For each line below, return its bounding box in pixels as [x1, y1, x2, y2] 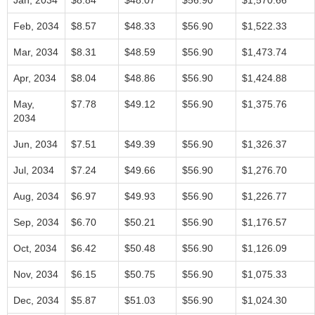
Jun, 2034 [13, 139, 58, 150]
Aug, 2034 [13, 191, 59, 202]
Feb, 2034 [13, 20, 59, 32]
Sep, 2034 [13, 217, 59, 228]
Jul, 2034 [13, 165, 54, 176]
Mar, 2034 [13, 46, 58, 58]
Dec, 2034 [13, 295, 59, 306]
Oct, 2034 [13, 243, 57, 254]
